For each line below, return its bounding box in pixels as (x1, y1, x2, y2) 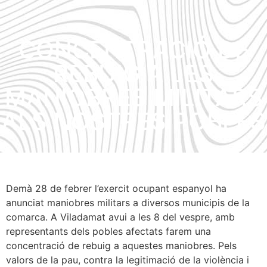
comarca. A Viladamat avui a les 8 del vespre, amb (6, 211, 235, 223)
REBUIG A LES (53, 59, 214, 88)
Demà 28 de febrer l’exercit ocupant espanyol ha (6, 182, 226, 194)
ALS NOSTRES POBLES (1, 107, 266, 136)
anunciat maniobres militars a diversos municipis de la (6, 197, 250, 209)
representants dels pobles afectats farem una (6, 225, 211, 237)
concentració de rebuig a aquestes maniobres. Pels (6, 240, 237, 252)
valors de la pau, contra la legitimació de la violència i (6, 254, 249, 266)
